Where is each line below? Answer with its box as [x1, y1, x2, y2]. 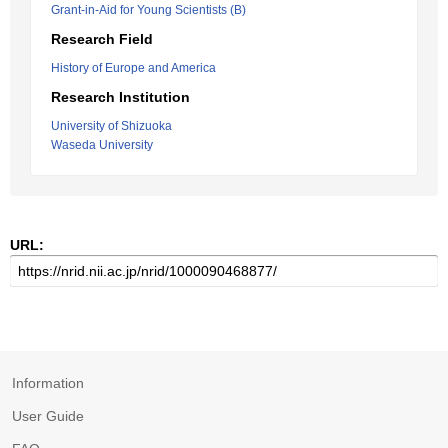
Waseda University [51, 138, 153, 152]
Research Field [51, 31, 153, 47]
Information [12, 375, 84, 391]
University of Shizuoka [51, 119, 172, 133]
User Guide [12, 408, 84, 424]
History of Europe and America [51, 61, 216, 75]
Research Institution [51, 89, 190, 105]
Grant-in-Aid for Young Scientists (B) [51, 3, 246, 17]
